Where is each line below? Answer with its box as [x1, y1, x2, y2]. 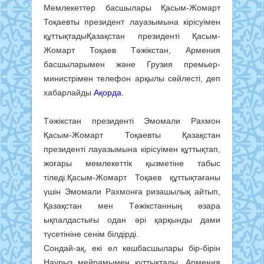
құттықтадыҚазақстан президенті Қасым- [44, 31, 220, 41]
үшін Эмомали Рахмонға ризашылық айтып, [44, 186, 220, 196]
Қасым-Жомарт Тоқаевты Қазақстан [44, 130, 220, 140]
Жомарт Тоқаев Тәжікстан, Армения [44, 45, 220, 55]
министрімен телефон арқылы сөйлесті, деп [44, 73, 220, 83]
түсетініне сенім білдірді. [44, 229, 138, 239]
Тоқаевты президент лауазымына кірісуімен [44, 16, 220, 27]
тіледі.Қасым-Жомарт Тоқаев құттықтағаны [44, 172, 220, 182]
